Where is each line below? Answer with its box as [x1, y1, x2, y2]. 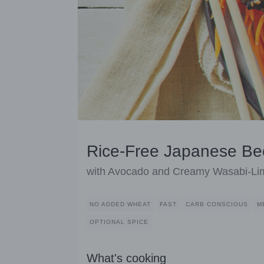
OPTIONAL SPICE [90, 219, 148, 226]
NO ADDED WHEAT [90, 201, 151, 208]
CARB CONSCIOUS [186, 201, 248, 208]
